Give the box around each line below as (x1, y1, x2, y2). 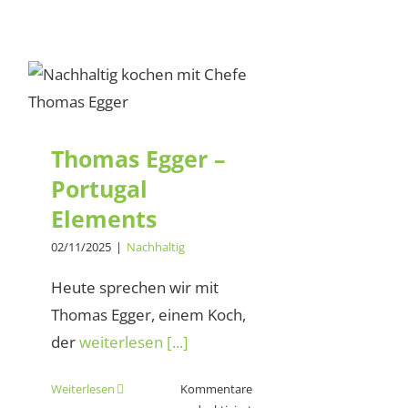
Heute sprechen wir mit (51, 277, 219, 299)
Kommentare (179, 381, 252, 398)
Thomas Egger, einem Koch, (51, 304, 246, 326)
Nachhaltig (127, 239, 185, 256)
